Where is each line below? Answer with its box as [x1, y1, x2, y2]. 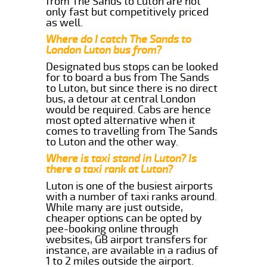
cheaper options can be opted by [46, 211, 203, 225]
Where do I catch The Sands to [46, 32, 192, 46]
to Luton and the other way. [46, 135, 179, 148]
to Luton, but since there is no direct [46, 81, 218, 95]
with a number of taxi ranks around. [46, 190, 218, 203]
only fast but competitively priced [46, 5, 209, 18]
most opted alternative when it [46, 113, 196, 127]
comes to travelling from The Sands [46, 124, 218, 138]
